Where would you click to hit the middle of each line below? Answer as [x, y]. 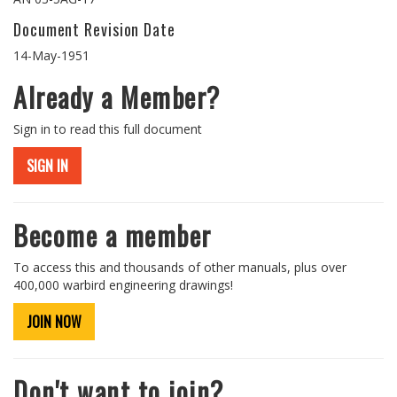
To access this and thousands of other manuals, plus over [180, 267]
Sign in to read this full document [108, 129]
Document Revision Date [94, 29]
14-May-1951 [51, 55]
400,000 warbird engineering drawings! [123, 285]
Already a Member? [117, 97]
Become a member [113, 235]
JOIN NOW [54, 322]
